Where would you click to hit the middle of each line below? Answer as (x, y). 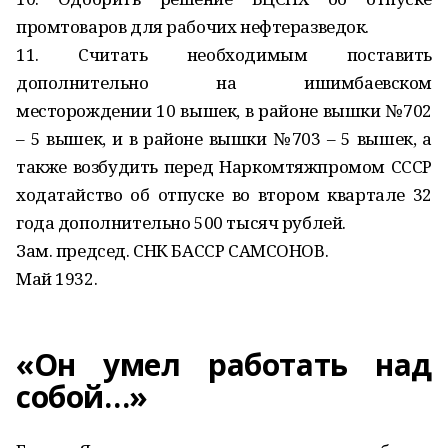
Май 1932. (57, 278)
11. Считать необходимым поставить (224, 54)
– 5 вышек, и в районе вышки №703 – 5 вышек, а (224, 138)
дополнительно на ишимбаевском (224, 82)
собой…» (82, 396)
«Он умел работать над (224, 364)
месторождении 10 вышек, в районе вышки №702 (224, 110)
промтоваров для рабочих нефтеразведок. (193, 26)
